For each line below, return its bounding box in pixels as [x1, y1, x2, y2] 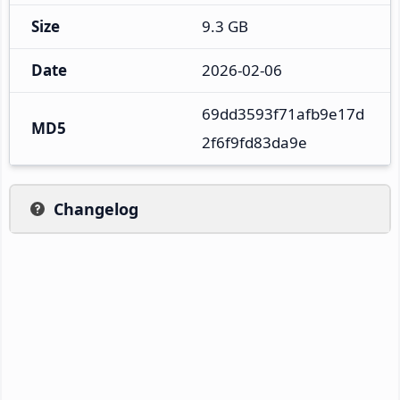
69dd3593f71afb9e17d [202, 103, 364, 124]
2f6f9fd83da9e [202, 131, 307, 153]
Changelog [54, 197, 138, 220]
